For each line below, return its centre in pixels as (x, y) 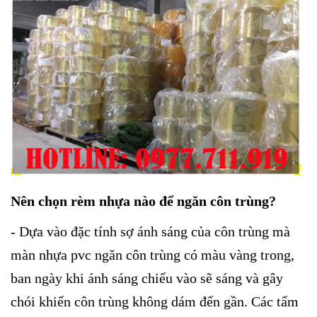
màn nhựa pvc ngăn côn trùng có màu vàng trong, (152, 255)
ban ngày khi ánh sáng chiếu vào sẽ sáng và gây (147, 278)
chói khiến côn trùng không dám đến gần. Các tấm (155, 302)
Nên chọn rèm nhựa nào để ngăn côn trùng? (143, 201)
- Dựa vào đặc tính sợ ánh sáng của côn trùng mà (150, 232)
